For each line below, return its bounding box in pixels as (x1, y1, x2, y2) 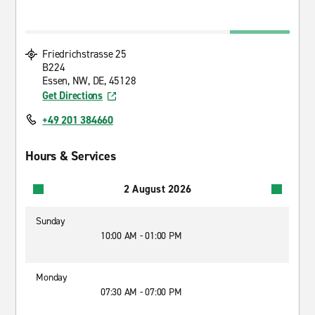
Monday (36, 271, 67, 284)
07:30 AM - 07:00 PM (101, 285, 182, 299)
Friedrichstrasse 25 (42, 47, 127, 61)
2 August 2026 (123, 181, 192, 196)
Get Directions (42, 89, 103, 103)
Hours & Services (25, 148, 116, 165)
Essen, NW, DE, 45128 (42, 74, 136, 88)
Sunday (36, 214, 65, 228)
